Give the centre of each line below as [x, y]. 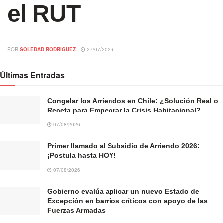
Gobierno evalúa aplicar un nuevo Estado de [123, 191]
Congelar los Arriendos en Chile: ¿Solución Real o [133, 100]
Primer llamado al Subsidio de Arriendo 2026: [123, 146]
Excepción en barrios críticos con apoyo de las [127, 200]
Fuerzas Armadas [76, 210]
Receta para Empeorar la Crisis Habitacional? [124, 110]
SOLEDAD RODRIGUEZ [48, 49]
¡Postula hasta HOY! [82, 155]
